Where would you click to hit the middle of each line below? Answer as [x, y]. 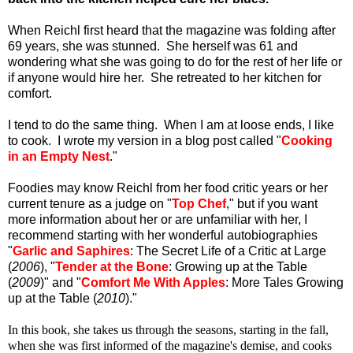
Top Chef [199, 203]
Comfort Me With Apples [153, 282]
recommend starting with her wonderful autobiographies [163, 235]
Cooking [307, 140]
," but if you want [272, 203]
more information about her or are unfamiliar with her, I [158, 219]
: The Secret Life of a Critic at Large [228, 251]
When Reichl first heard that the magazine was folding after [172, 30]
